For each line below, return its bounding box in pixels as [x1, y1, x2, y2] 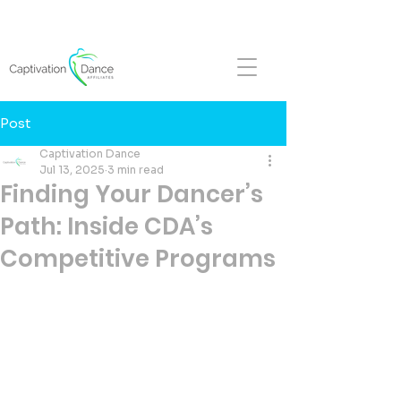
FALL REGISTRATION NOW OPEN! [45, 6, 242, 23]
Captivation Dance [39, 147, 141, 160]
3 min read [107, 163, 164, 176]
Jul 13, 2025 [39, 163, 105, 176]
